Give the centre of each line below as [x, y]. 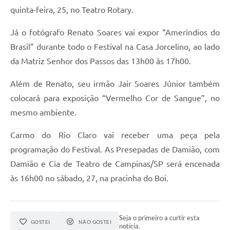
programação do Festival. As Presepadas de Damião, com [115, 150]
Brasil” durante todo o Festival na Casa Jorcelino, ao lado [115, 47]
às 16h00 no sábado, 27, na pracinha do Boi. [89, 178]
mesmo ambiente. [43, 113]
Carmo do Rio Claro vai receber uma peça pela [115, 135]
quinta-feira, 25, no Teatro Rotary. [72, 10]
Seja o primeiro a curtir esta [160, 218]
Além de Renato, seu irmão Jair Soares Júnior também [115, 84]
